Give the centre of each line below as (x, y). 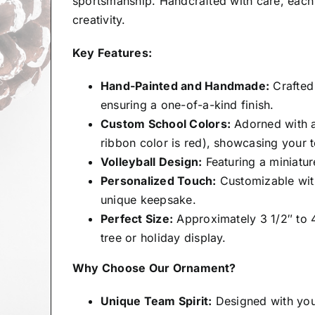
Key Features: (112, 53)
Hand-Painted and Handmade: (185, 86)
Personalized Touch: (158, 181)
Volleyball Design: (151, 162)
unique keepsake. (148, 200)
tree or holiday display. (163, 238)
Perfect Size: (137, 219)
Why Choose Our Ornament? (154, 268)
